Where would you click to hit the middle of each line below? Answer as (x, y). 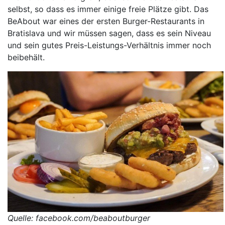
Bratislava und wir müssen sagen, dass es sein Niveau (109, 33)
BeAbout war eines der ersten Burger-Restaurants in (106, 21)
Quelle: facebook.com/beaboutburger (79, 218)
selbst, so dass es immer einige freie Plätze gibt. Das (108, 9)
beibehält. (26, 57)
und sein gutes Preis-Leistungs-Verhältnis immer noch (109, 45)
